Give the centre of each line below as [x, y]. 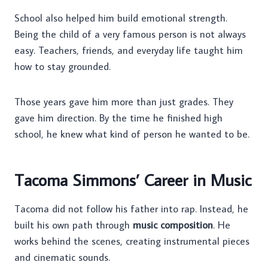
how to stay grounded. [63, 67]
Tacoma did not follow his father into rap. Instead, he [131, 209]
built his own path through [74, 225]
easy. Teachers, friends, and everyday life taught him [129, 51]
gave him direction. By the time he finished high [118, 118]
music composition [173, 225]
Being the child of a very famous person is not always [130, 34]
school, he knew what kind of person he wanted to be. [132, 134]
